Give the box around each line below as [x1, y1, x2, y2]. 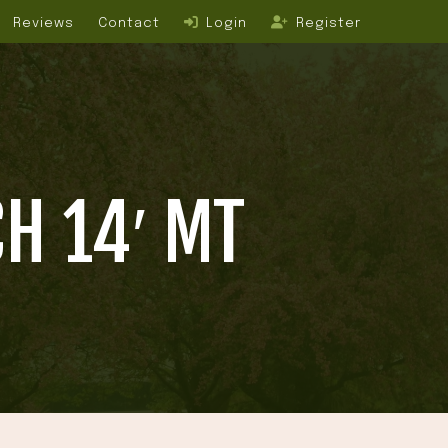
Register [291, 15, 361, 30]
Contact [97, 15, 160, 30]
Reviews [12, 15, 74, 30]
